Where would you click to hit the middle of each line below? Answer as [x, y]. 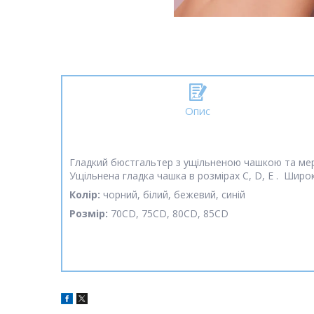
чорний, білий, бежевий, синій [173, 195]
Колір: [85, 195]
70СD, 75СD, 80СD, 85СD [168, 214]
